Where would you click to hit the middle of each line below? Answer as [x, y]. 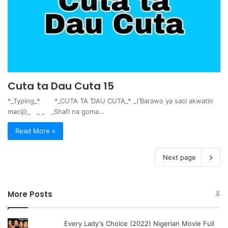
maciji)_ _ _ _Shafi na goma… [56, 112]
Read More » [35, 131]
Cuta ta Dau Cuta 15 [61, 86]
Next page [179, 158]
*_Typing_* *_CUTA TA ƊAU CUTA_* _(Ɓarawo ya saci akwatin [110, 101]
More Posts [30, 194]
